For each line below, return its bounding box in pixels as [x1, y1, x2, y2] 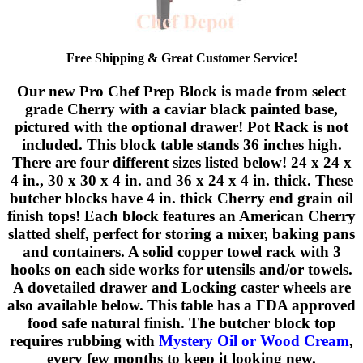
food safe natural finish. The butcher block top [27, 314, 336, 332]
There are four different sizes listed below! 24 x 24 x [11, 154, 352, 172]
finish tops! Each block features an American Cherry [7, 207, 356, 225]
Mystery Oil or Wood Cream [159, 332, 349, 350]
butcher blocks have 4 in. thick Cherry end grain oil [10, 190, 353, 207]
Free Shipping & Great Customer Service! [66, 50, 297, 65]
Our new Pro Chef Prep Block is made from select [17, 83, 346, 100]
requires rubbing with [10, 332, 159, 350]
